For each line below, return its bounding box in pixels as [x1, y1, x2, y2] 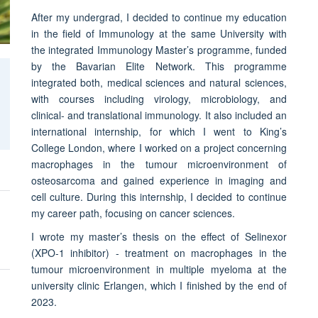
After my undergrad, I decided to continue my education [31, 9, 287, 24]
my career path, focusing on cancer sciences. [31, 205, 235, 220]
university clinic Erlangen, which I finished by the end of [31, 278, 287, 292]
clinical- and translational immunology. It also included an [31, 107, 287, 122]
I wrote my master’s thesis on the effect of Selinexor [31, 229, 287, 243]
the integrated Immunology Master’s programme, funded [31, 42, 287, 57]
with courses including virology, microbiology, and [31, 91, 287, 106]
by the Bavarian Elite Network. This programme [31, 58, 287, 73]
